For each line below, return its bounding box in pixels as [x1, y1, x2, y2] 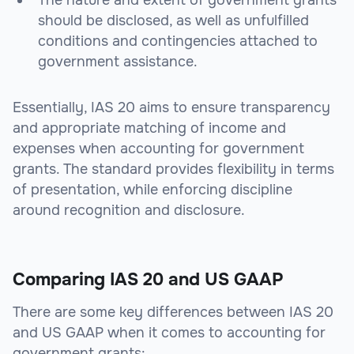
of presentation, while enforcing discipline [13, 181, 292, 199]
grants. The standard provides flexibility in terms [13, 160, 334, 179]
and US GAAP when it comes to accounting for [13, 324, 326, 342]
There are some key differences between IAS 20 [13, 303, 333, 322]
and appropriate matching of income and [13, 119, 286, 137]
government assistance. [38, 53, 198, 71]
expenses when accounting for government [13, 140, 304, 158]
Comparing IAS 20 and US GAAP [13, 269, 284, 292]
